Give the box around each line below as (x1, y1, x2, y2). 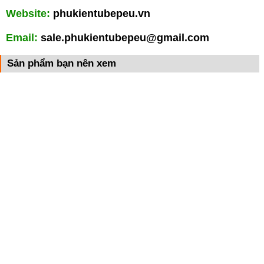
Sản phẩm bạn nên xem (6, 57, 116, 69)
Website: (6, 7, 50, 19)
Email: (6, 31, 41, 44)
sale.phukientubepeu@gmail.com (41, 31, 209, 44)
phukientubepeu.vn (53, 7, 150, 19)
